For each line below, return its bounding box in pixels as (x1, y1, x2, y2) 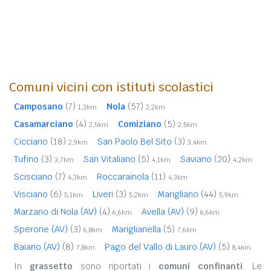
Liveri (93, 188, 116, 200)
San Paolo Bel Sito (97, 135, 174, 147)
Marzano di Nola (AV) (14, 206, 99, 217)
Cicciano (14, 135, 50, 147)
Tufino (14, 153, 41, 165)
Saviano (180, 153, 214, 165)
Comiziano (118, 118, 162, 129)
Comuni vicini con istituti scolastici (9, 79, 214, 95)
